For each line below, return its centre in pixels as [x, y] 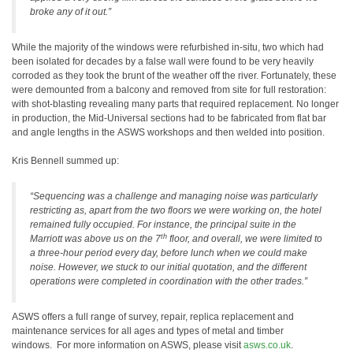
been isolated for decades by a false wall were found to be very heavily [163, 61]
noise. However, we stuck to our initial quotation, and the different [168, 267]
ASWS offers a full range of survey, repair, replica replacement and [153, 317]
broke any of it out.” [71, 12]
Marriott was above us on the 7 [95, 239]
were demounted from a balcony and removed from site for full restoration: [169, 90]
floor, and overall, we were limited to [245, 239]
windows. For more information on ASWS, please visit [128, 345]
